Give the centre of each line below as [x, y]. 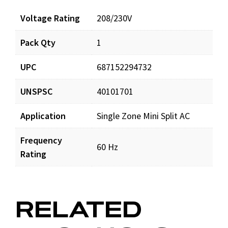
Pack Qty [38, 42]
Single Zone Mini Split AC [143, 116]
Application [43, 116]
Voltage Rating [50, 18]
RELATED [79, 210]
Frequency [41, 140]
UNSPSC [36, 91]
